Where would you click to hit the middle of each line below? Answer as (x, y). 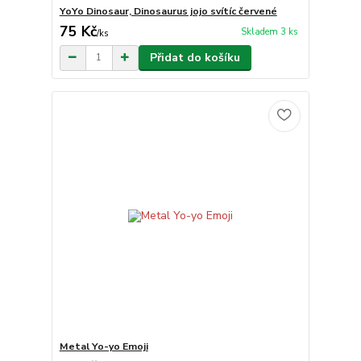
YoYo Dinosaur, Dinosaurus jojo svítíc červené (168, 11)
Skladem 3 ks (269, 32)
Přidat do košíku (195, 57)
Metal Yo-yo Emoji (104, 347)
